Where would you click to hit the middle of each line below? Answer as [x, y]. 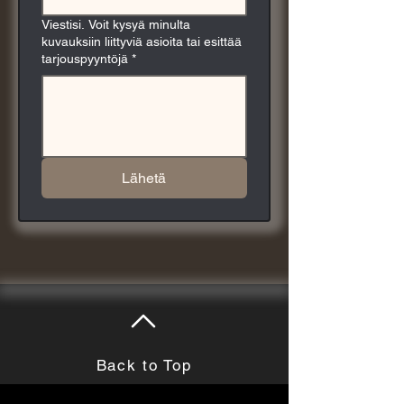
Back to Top [144, 365]
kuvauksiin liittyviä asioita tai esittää [142, 41]
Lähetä [144, 178]
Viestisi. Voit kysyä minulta [116, 24]
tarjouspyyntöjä [85, 59]
